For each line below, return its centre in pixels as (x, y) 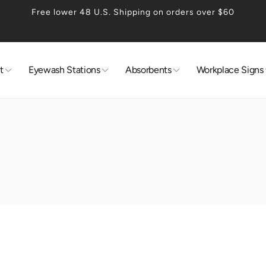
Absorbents (148, 70)
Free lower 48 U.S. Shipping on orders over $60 (133, 12)
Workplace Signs (230, 70)
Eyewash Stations (64, 70)
